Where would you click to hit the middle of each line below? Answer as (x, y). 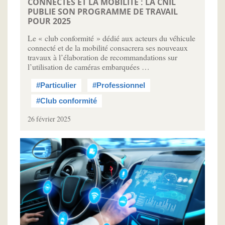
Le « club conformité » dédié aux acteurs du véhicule (111, 38)
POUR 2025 (49, 21)
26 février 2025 (49, 119)
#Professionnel (119, 86)
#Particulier (56, 86)
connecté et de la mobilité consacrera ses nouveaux (108, 48)
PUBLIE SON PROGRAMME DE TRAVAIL (103, 12)
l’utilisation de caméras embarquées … (89, 67)
